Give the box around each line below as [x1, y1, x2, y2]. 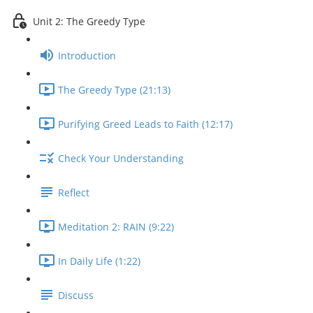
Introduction [58, 49, 116, 63]
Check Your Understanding [58, 152, 184, 166]
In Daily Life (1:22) [58, 254, 140, 268]
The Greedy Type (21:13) [58, 83, 170, 97]
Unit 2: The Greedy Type [33, 15, 145, 29]
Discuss [58, 289, 94, 303]
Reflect [58, 186, 89, 200]
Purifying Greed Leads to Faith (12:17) [58, 117, 233, 131]
